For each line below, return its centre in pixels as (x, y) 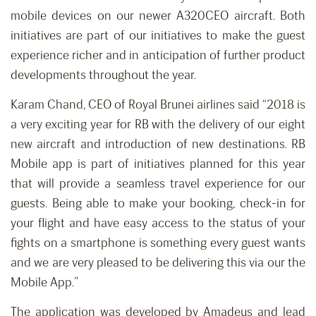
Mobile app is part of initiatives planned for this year (158, 164)
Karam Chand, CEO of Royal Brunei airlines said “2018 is (158, 105)
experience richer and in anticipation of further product (158, 55)
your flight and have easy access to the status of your (158, 223)
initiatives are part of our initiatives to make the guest (158, 36)
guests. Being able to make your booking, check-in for (158, 203)
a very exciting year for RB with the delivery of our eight (158, 124)
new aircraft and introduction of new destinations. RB (158, 144)
